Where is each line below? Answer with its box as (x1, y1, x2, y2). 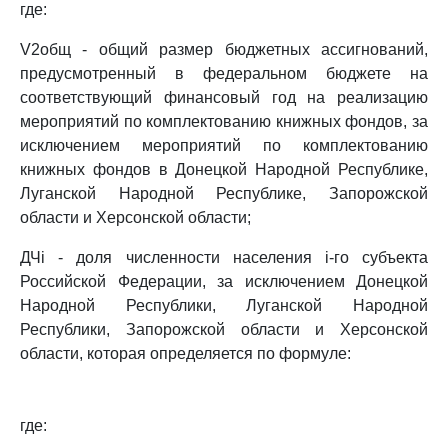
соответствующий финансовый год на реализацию (20, 89, 428, 106)
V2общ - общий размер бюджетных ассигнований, (20, 41, 428, 58)
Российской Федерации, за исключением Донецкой (20, 273, 428, 290)
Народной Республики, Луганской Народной (20, 297, 428, 314)
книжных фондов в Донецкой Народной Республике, (20, 161, 428, 178)
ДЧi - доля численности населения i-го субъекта (20, 249, 428, 266)
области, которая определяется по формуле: (20, 345, 351, 362)
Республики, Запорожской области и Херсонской (20, 321, 428, 338)
